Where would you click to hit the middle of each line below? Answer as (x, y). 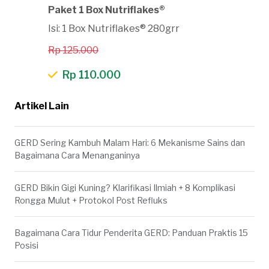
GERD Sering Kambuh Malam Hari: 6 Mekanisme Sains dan (130, 142)
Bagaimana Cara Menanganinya (77, 155)
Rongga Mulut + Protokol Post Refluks (91, 200)
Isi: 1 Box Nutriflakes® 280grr (114, 28)
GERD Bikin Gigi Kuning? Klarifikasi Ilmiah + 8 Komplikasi (125, 187)
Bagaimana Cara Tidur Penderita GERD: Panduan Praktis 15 (131, 232)
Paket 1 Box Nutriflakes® (107, 10)
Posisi (26, 245)
